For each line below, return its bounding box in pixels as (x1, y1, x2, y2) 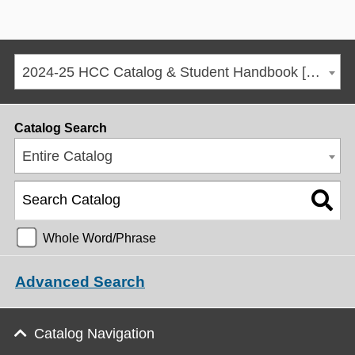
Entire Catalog (22, 148, 113, 164)
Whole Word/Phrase (43, 230, 156, 245)
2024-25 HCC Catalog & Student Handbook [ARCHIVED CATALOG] (306, 64, 320, 80)
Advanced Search (15, 273, 145, 291)
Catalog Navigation (34, 326, 155, 342)
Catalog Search (14, 121, 107, 135)
